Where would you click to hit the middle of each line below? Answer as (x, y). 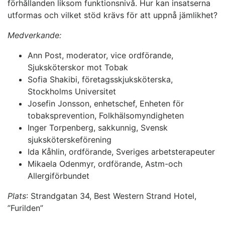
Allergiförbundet (59, 176)
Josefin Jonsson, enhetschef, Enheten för (106, 104)
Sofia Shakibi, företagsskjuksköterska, (100, 80)
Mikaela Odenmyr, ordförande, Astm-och (105, 164)
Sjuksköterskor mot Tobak (78, 68)
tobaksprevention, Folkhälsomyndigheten (106, 116)
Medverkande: (34, 35)
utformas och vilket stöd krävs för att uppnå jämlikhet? (113, 15)
